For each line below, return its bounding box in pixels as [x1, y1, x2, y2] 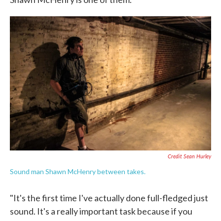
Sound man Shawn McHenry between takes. [10, 167, 146, 176]
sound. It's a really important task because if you [10, 206, 192, 217]
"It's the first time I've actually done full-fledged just [10, 192, 208, 203]
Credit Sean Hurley [168, 152, 211, 160]
